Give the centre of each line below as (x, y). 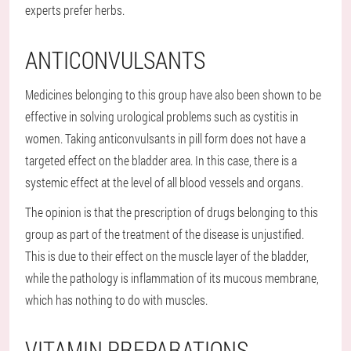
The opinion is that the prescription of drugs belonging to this (172, 212)
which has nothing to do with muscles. (116, 300)
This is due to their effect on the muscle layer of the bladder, (167, 256)
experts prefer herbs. (75, 10)
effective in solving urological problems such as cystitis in (162, 117)
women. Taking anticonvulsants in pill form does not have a (165, 139)
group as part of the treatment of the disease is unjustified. (165, 234)
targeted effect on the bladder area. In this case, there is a (161, 161)
